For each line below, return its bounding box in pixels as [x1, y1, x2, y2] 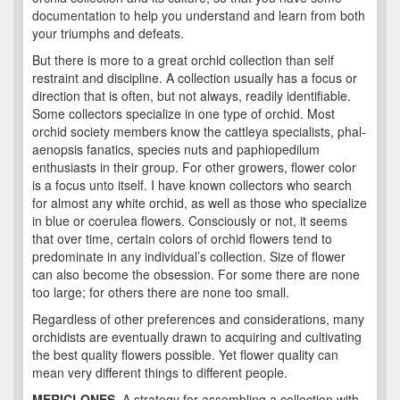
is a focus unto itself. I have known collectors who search [32, 176, 352, 195]
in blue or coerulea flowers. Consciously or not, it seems [32, 212, 347, 230]
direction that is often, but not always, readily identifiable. [32, 87, 351, 105]
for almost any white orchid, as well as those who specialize [32, 194, 367, 212]
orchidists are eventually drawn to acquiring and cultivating [32, 328, 362, 346]
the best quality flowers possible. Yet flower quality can [32, 346, 338, 364]
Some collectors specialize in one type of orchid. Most [32, 104, 335, 123]
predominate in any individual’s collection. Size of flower [32, 247, 346, 266]
